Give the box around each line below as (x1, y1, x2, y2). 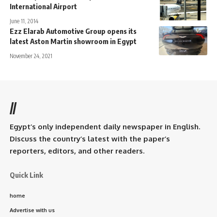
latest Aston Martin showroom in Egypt (10, 36, 137, 46)
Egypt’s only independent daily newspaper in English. (10, 122, 200, 131)
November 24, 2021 (10, 52, 52, 60)
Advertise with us (10, 206, 55, 214)
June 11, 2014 (10, 17, 38, 25)
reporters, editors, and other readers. (10, 146, 144, 155)
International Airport (10, 1, 77, 11)
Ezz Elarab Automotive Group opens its (10, 26, 137, 35)
